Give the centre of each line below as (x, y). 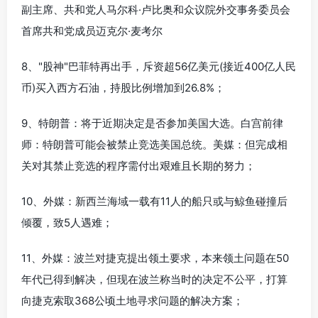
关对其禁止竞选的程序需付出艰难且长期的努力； (138, 165)
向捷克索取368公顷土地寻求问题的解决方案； (132, 300)
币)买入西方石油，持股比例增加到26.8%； (123, 87)
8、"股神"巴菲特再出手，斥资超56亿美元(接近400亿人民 (159, 66)
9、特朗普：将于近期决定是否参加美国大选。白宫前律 (152, 123)
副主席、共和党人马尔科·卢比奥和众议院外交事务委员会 (156, 9)
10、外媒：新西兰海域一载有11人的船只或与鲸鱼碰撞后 (154, 201)
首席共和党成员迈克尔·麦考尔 (92, 31)
